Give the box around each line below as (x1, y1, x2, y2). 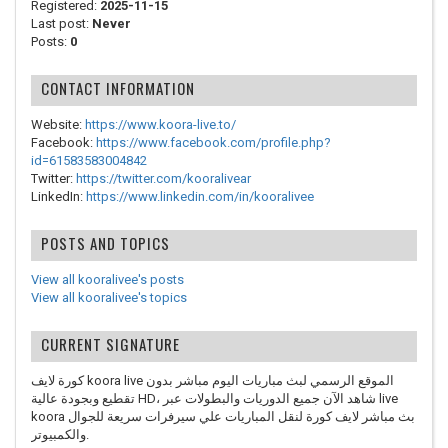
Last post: (31, 16, 92, 31)
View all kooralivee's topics (31, 290, 187, 305)
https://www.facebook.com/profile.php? (96, 135, 331, 150)
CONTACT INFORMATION (41, 77, 195, 99)
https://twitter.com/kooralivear (76, 171, 251, 186)
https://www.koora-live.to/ (85, 117, 236, 132)
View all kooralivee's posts (31, 272, 184, 287)
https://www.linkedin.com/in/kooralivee (86, 189, 314, 204)
